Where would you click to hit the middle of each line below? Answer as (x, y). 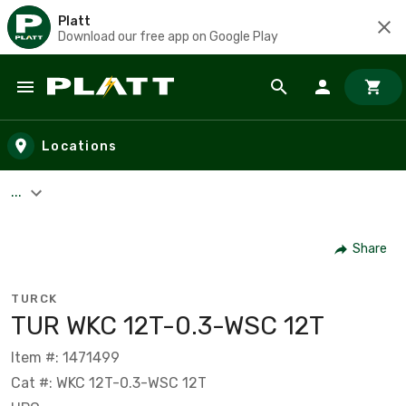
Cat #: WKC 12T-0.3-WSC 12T (109, 382)
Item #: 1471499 (65, 357)
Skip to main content (96, 105)
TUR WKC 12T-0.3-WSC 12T (168, 325)
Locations (80, 146)
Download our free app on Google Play (168, 36)
